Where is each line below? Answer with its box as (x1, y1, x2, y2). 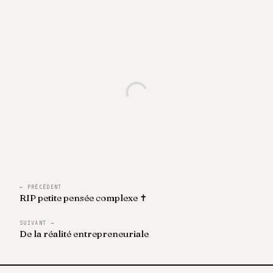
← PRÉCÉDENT (19, 183, 62, 191)
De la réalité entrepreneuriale (19, 228, 149, 240)
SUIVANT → (19, 219, 54, 227)
